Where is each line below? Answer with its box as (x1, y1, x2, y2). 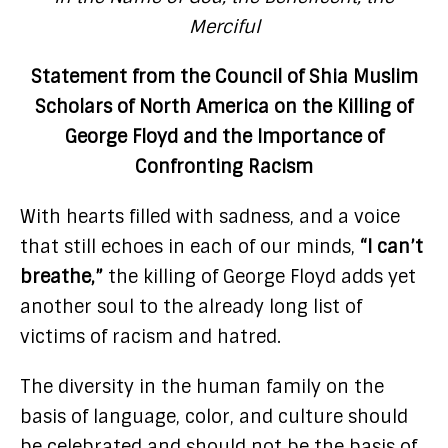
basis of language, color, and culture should (20, 404, 408, 429)
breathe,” (20, 264, 103, 289)
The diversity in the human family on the (20, 374, 384, 399)
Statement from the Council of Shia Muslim (30, 64, 418, 89)
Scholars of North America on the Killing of (35, 94, 413, 119)
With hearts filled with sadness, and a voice (20, 204, 400, 229)
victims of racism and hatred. (20, 324, 281, 349)
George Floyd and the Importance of (64, 124, 384, 149)
